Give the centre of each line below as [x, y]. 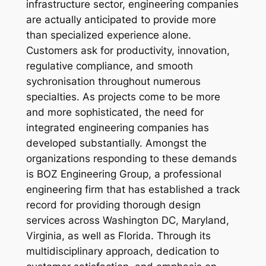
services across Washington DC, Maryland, [127, 221]
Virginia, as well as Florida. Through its [118, 236]
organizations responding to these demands [131, 159]
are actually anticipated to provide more [121, 20]
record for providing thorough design [113, 205]
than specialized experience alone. [108, 35]
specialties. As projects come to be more [123, 97]
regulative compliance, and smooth [109, 66]
